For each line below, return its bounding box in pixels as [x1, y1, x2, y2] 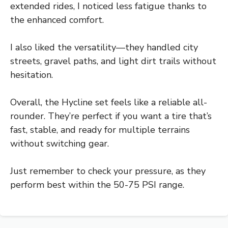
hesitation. [10, 68, 53, 81]
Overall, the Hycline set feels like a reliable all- [10, 96, 207, 108]
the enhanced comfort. [10, 13, 104, 26]
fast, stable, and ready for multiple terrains [10, 123, 190, 136]
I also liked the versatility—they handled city [10, 41, 198, 53]
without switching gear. [10, 137, 109, 150]
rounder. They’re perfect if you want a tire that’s [10, 109, 212, 122]
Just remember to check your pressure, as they [10, 164, 206, 177]
